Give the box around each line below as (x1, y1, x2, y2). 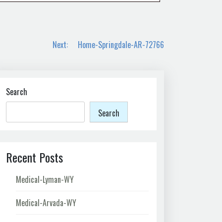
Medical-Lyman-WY (16, 173, 74, 185)
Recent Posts (6, 148, 63, 166)
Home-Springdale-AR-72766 (78, 39, 164, 51)
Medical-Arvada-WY (16, 196, 76, 209)
